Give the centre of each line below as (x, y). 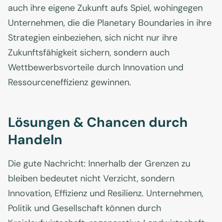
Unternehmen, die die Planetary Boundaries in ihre (110, 23)
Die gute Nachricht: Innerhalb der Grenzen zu (99, 164)
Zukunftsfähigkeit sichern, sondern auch (89, 53)
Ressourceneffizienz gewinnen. (70, 83)
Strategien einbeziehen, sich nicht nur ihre (93, 38)
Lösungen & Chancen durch (98, 122)
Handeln (35, 140)
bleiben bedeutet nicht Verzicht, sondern (91, 179)
